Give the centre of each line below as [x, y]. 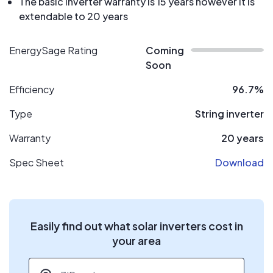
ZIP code [49, 264]
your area [136, 240]
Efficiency [32, 89]
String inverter [229, 114]
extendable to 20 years [73, 16]
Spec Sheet [37, 162]
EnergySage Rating [53, 50]
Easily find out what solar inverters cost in [136, 226]
